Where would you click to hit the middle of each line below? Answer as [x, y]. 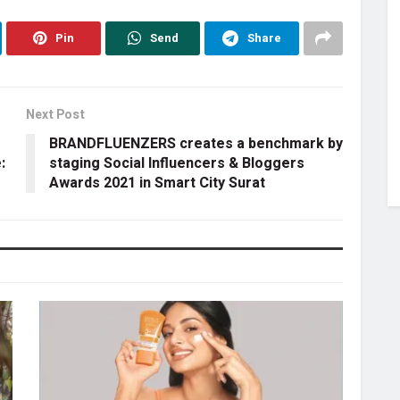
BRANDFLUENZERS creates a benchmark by [196, 143]
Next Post [55, 114]
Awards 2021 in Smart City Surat [157, 183]
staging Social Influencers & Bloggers [177, 163]
